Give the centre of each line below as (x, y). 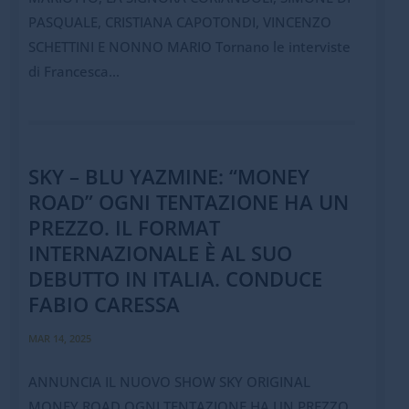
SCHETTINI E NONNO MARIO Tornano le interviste (189, 47)
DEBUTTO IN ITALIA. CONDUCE (175, 279)
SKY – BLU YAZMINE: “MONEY (168, 177)
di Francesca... (73, 72)
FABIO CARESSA (104, 304)
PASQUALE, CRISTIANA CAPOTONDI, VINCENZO (179, 22)
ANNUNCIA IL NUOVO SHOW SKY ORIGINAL (169, 382)
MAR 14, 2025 (59, 339)
